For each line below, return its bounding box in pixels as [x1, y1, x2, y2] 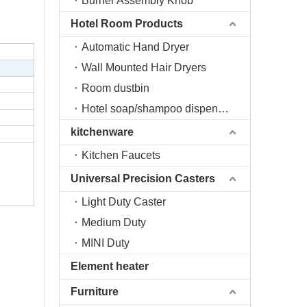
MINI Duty [82, 237, 130, 249]
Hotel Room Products [71, 18, 183, 29]
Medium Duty [82, 217, 146, 228]
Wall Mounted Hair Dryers [82, 62, 206, 73]
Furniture [71, 286, 119, 297]
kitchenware [71, 126, 134, 138]
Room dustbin [82, 82, 149, 94]
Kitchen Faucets [82, 149, 160, 161]
